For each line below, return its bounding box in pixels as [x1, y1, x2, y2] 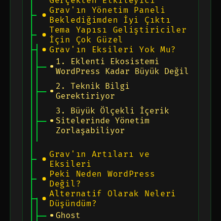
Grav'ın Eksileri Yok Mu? [49, 44, 177, 55]
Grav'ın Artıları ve [49, 149, 150, 159]
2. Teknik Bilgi [56, 81, 130, 91]
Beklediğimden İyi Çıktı [49, 15, 171, 25]
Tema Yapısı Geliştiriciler [49, 25, 187, 35]
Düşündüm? [49, 198, 97, 209]
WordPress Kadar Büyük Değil [56, 66, 189, 76]
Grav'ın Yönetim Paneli [49, 5, 166, 15]
